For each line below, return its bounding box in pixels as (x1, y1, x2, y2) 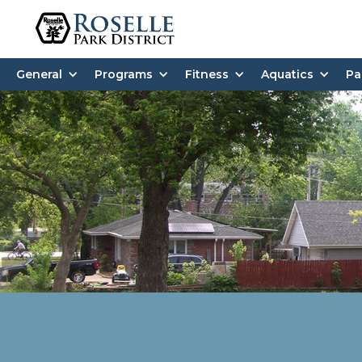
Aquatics (261, 66, 314, 82)
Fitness (185, 66, 229, 82)
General (16, 66, 62, 82)
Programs (95, 66, 153, 82)
